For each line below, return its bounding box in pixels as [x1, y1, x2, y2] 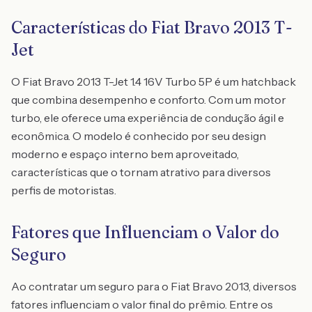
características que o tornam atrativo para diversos [11, 165, 271, 179]
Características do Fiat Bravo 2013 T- [11, 17, 292, 38]
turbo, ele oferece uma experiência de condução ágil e [11, 111, 284, 125]
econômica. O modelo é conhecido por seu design [11, 129, 266, 143]
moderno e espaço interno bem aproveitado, [11, 147, 239, 161]
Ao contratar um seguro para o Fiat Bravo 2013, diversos [11, 279, 297, 293]
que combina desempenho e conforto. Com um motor [11, 93, 286, 107]
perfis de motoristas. [11, 183, 116, 197]
